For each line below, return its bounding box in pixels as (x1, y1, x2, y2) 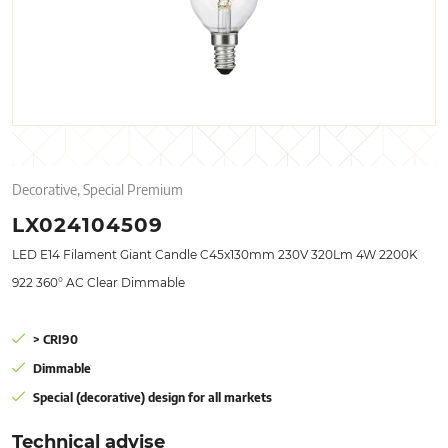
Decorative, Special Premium (12, 181, 184, 199)
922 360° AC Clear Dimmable (12, 275, 186, 291)
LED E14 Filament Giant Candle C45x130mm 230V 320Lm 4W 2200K (12, 247, 419, 263)
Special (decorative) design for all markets (30, 390, 273, 406)
